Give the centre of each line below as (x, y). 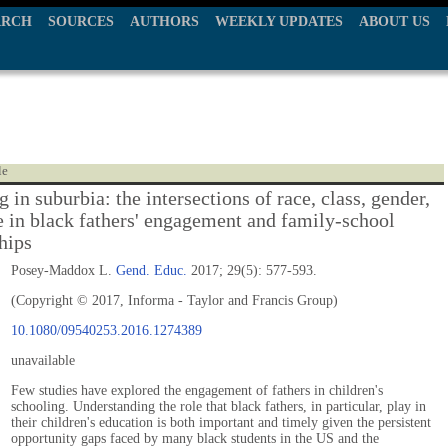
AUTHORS (164, 21)
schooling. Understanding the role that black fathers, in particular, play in (218, 406)
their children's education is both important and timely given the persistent (221, 422)
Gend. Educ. (151, 270)
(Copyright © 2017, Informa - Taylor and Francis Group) (174, 300)
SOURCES (81, 21)
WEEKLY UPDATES (279, 21)
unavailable (43, 360)
